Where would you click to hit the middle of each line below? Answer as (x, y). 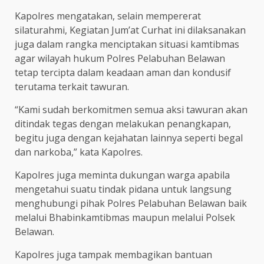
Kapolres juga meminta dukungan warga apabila (122, 175)
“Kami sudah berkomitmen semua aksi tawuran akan (131, 109)
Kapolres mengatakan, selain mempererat (108, 16)
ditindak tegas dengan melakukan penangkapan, (123, 123)
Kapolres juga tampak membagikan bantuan (113, 254)
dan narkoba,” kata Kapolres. (79, 152)
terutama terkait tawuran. (72, 86)
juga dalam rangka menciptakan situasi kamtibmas (127, 44)
